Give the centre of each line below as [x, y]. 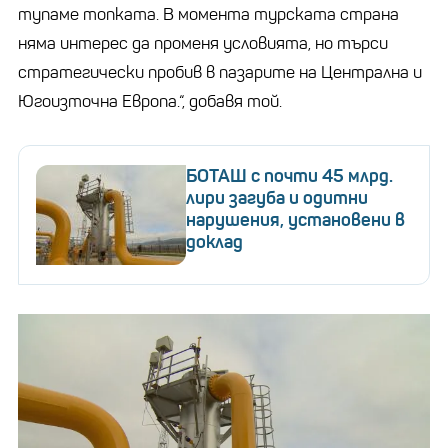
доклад [214, 242]
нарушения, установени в [295, 220]
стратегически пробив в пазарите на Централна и [220, 73]
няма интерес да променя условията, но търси [203, 44]
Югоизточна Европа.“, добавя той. [150, 102]
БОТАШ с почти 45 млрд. [289, 176]
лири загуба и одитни [277, 198]
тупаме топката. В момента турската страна [208, 15]
